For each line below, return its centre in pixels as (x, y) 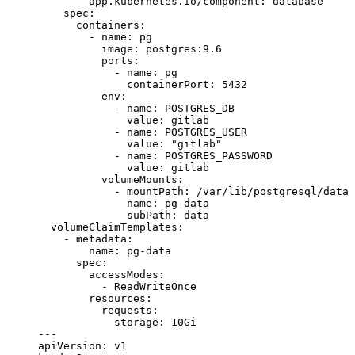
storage (98, 323)
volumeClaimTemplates (108, 227)
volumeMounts (108, 180)
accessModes (98, 275)
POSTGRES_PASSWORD (219, 156)
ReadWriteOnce (155, 287)
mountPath (155, 192)
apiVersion (70, 346)
